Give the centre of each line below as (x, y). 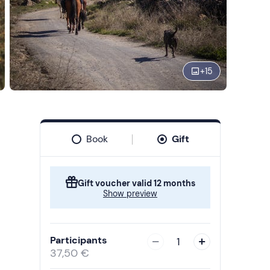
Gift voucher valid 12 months (136, 183)
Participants (79, 240)
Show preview (130, 193)
